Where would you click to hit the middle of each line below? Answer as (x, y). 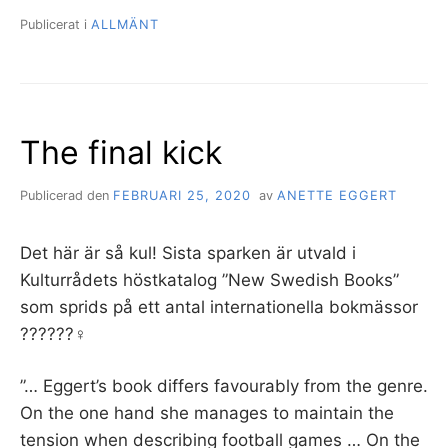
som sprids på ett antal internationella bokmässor (219, 306)
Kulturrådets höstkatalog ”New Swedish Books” (209, 279)
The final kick (121, 152)
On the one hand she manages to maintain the (207, 413)
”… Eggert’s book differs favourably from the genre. (224, 386)
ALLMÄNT (125, 24)
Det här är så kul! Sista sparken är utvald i (188, 252)
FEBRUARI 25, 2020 (182, 195)
